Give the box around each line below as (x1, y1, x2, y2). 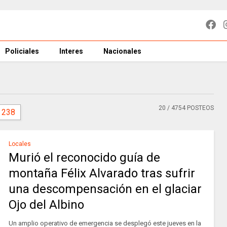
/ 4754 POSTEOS (166, 104, 214, 111)
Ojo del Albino (8, 198, 84, 212)
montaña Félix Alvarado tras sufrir (8, 166, 195, 180)
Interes (59, 47, 83, 55)
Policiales (5, 47, 39, 55)
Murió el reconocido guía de (8, 150, 160, 165)
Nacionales (103, 47, 141, 55)
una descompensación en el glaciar (8, 182, 202, 196)
